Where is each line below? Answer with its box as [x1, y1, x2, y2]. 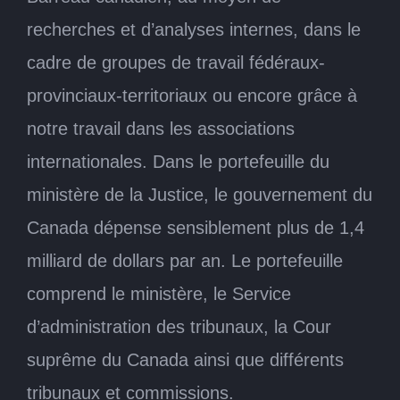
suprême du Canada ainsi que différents [27, 349, 344, 370]
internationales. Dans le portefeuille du [27, 151, 329, 171]
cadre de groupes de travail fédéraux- [27, 52, 325, 72]
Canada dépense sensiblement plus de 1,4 [27, 217, 364, 237]
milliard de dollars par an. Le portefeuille [27, 250, 343, 271]
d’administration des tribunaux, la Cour [27, 316, 331, 337]
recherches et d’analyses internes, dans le [27, 19, 361, 39]
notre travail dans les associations [27, 118, 295, 138]
